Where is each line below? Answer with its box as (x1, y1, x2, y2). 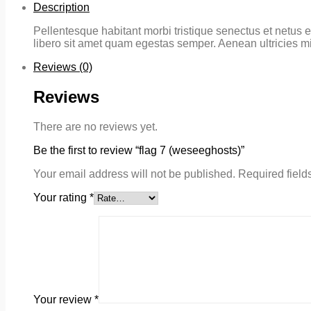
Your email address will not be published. (33, 167, 235, 180)
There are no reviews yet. (33, 120, 158, 133)
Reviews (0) (33, 60, 92, 73)
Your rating (33, 191, 90, 203)
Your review (33, 293, 94, 305)
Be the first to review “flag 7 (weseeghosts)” (33, 144, 244, 156)
